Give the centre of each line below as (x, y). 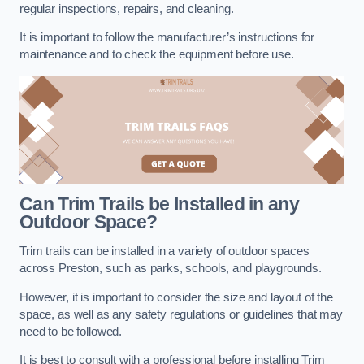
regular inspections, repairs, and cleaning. (127, 9)
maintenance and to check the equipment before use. (157, 55)
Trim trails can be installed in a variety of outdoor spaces (165, 251)
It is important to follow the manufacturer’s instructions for (167, 38)
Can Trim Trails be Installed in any (160, 204)
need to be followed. (71, 331)
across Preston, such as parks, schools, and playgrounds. (171, 268)
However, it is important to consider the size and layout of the (176, 297)
